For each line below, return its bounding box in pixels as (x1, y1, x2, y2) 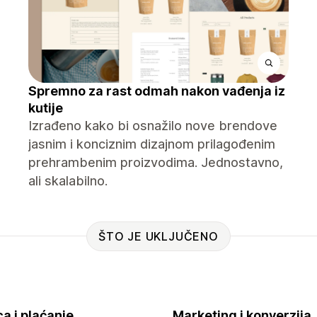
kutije (28, 100, 63, 115)
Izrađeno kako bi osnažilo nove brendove (28, 118, 277, 133)
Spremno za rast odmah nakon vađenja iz (28, 83, 285, 98)
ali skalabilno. (28, 173, 108, 188)
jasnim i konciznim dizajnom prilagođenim (28, 137, 275, 151)
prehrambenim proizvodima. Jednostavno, (28, 155, 283, 170)
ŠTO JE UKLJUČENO (98, 229, 219, 243)
